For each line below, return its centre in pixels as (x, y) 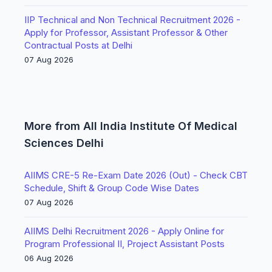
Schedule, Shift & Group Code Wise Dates (112, 188)
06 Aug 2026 (49, 258)
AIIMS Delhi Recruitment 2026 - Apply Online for (124, 231)
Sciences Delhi (64, 143)
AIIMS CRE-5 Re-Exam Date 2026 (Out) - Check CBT (136, 175)
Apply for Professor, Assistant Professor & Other (126, 32)
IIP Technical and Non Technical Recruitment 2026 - (132, 20)
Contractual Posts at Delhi (78, 45)
